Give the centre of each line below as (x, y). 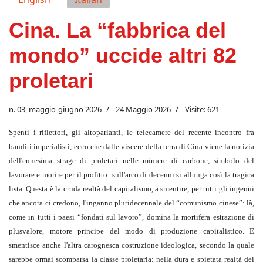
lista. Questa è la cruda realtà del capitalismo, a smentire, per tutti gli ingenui (131, 189)
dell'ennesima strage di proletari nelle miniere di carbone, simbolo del (131, 161)
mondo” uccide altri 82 (123, 56)
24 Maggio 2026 (143, 109)
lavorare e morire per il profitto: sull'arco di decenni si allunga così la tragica (131, 175)
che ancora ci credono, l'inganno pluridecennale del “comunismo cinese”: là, (131, 203)
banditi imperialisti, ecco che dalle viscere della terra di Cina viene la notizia (131, 147)
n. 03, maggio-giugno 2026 (55, 109)
